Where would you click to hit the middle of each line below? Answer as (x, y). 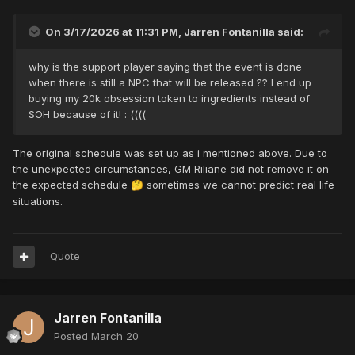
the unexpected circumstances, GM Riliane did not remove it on (171, 169)
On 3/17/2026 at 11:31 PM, (115, 32)
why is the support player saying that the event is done (165, 67)
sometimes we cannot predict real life (239, 185)
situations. (38, 202)
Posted (73, 336)
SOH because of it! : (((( (89, 115)
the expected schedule (72, 185)
